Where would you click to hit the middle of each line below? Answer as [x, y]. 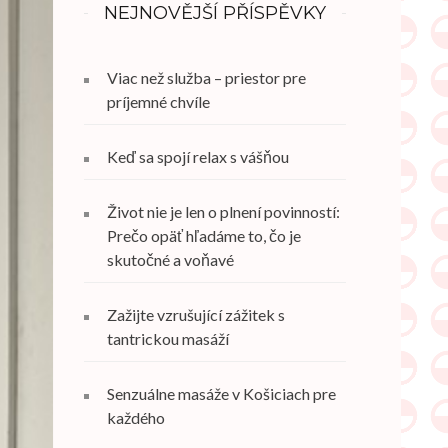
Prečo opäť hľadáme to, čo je [203, 235]
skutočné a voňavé [170, 259]
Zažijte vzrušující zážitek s [195, 314]
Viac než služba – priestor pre [206, 77]
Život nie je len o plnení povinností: [223, 211]
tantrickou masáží [167, 338]
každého [135, 417]
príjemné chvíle [158, 101]
